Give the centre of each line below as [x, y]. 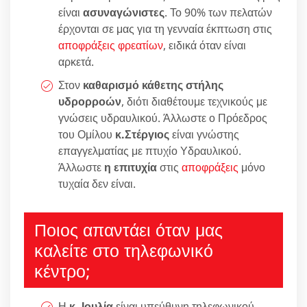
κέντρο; [62, 270]
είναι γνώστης [204, 134]
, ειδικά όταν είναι [205, 45]
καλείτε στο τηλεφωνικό [124, 250]
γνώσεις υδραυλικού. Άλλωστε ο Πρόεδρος [163, 118]
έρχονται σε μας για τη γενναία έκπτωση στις [165, 28]
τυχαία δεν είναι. [97, 183]
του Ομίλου [87, 134]
